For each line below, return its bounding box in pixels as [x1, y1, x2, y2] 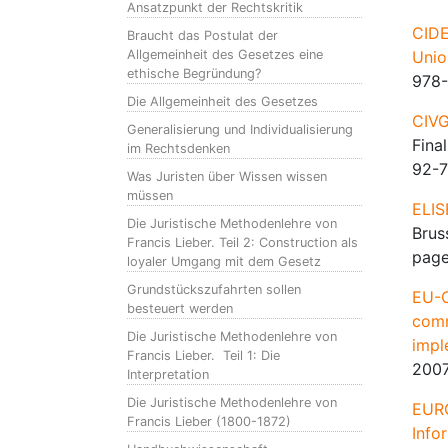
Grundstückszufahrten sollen [127, 282, 301, 297]
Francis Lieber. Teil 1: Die [127, 348, 280, 363]
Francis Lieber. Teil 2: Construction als [127, 235, 358, 250]
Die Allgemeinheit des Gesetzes [127, 94, 318, 109]
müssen [127, 188, 173, 203]
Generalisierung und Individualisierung [127, 122, 353, 137]
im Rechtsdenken [127, 141, 230, 156]
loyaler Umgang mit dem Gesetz [127, 254, 321, 269]
